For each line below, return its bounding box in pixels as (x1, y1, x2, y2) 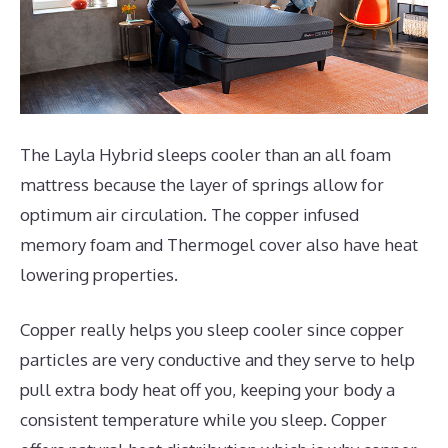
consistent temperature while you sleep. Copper (20, 409, 387, 431)
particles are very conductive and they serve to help (20, 349, 415, 371)
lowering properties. (20, 263, 178, 285)
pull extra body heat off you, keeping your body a (20, 379, 395, 401)
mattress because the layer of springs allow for (20, 173, 384, 195)
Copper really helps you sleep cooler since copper (20, 319, 404, 341)
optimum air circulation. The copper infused (20, 203, 359, 225)
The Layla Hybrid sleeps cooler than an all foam (20, 143, 391, 165)
